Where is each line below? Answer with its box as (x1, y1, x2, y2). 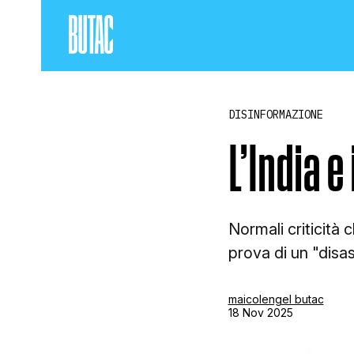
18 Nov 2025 (228, 305, 293, 319)
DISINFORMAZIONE (228, 107, 323, 122)
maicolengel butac (228, 292, 324, 306)
